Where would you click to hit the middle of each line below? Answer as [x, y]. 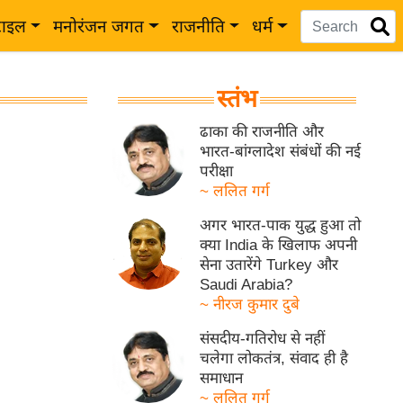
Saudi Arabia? [246, 285]
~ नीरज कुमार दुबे [250, 304]
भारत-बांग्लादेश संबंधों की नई [281, 152]
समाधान [222, 378]
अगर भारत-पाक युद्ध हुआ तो [281, 225]
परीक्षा [217, 171]
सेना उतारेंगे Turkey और [269, 265]
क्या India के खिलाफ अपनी [279, 245]
